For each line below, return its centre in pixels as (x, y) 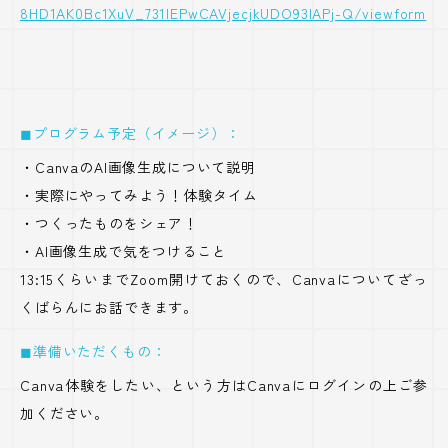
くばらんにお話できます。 (109, 307)
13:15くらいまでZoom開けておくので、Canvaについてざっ (224, 279)
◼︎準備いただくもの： (93, 351)
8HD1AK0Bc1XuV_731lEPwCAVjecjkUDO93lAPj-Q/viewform (223, 13)
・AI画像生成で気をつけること (123, 251)
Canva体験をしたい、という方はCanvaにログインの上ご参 (224, 385)
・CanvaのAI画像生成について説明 (138, 167)
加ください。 (65, 413)
